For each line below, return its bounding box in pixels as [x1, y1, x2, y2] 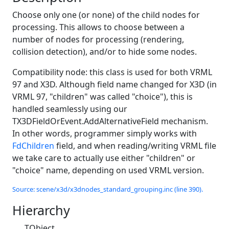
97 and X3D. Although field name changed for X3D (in [12, 78, 217, 90]
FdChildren [12, 140, 54, 151]
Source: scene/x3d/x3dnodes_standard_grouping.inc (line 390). [12, 184, 203, 194]
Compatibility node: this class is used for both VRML [12, 66, 212, 78]
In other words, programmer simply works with [12, 127, 197, 139]
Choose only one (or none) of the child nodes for [12, 9, 200, 20]
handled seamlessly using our [12, 103, 127, 114]
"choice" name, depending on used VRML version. [12, 164, 204, 176]
